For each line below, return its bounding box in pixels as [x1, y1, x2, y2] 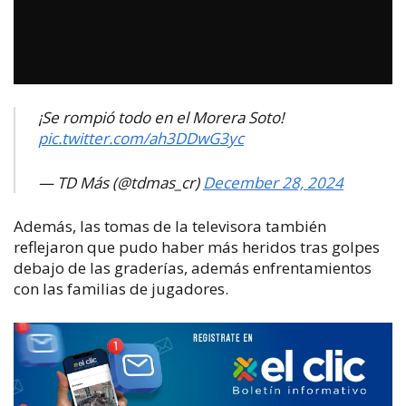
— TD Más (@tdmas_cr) [38, 171, 203, 193]
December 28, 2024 [203, 171, 343, 193]
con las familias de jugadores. [14, 278, 228, 300]
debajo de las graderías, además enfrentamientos [14, 257, 372, 279]
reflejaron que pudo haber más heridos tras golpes [14, 237, 380, 258]
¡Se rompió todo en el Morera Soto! [38, 107, 284, 129]
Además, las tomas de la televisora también [14, 216, 326, 237]
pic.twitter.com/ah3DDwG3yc [38, 128, 244, 150]
